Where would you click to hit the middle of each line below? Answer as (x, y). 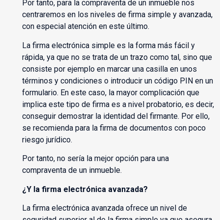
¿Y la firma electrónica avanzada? (85, 189)
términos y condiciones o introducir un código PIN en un (117, 81)
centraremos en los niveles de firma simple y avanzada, (117, 15)
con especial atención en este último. (85, 27)
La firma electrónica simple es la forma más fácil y (108, 45)
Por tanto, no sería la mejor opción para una (95, 159)
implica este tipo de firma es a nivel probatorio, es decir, (118, 104)
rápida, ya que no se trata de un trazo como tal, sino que (117, 57)
